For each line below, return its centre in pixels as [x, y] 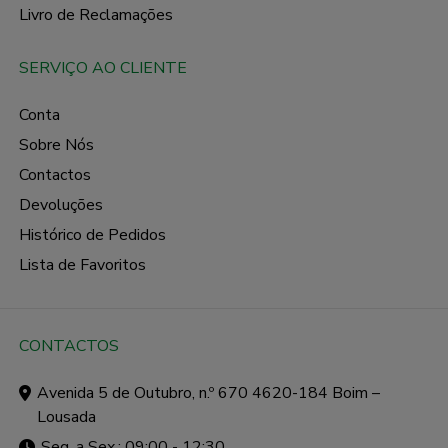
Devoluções [60, 204]
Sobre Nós [56, 144]
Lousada [66, 417]
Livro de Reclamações [95, 15]
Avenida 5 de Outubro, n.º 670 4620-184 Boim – [208, 393]
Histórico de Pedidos [92, 234]
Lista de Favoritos [82, 264]
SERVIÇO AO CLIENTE [102, 67]
